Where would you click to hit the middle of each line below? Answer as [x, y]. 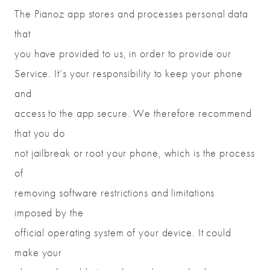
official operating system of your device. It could [123, 233]
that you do [40, 133]
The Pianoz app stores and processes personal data [132, 14]
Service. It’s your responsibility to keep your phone [129, 74]
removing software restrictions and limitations [115, 193]
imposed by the [49, 213]
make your [39, 253]
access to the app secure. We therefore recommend [133, 113]
